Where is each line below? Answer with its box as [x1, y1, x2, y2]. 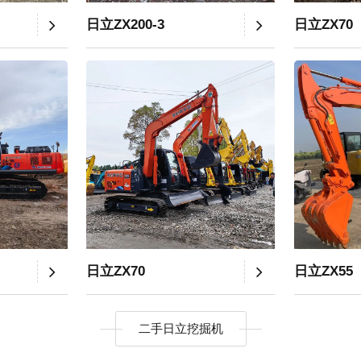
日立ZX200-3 [86, 16, 165, 32]
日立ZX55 [293, 263, 353, 279]
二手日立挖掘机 [138, 321, 223, 335]
